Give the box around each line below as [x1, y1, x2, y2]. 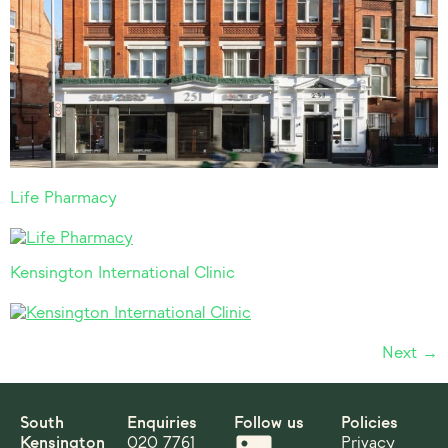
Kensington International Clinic [10, 263, 235, 283]
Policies [341, 413, 398, 433]
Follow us [234, 413, 304, 433]
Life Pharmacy [10, 188, 117, 208]
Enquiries [127, 413, 197, 433]
